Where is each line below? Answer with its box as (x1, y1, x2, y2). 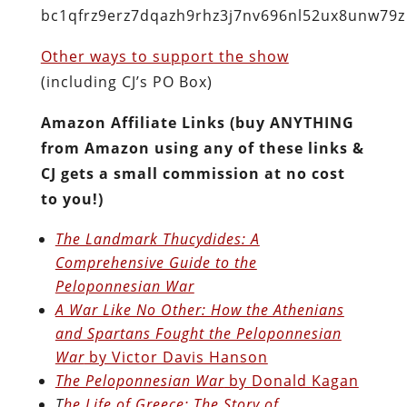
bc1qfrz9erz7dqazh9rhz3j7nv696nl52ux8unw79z (40, 5, 405, 25)
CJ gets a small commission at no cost (40, 163, 345, 184)
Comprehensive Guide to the (55, 252, 257, 273)
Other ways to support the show (40, 45, 289, 66)
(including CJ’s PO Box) (40, 71, 213, 92)
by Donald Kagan (223, 370, 359, 391)
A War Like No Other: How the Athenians (55, 299, 344, 320)
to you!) (40, 188, 104, 209)
